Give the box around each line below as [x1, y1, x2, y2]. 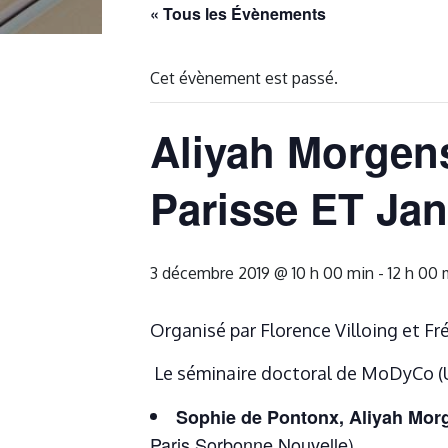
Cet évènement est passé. [150, 68, 338, 89]
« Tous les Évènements [150, 2, 326, 26]
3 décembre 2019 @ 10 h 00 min [150, 263, 374, 284]
